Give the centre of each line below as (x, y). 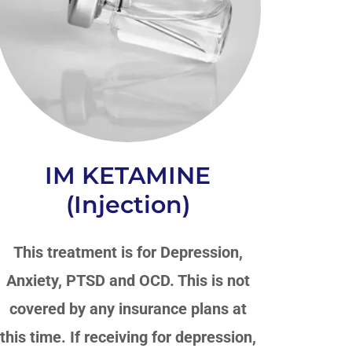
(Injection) (128, 204)
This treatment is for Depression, (128, 252)
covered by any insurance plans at (128, 308)
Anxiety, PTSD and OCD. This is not (128, 280)
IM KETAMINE (128, 175)
